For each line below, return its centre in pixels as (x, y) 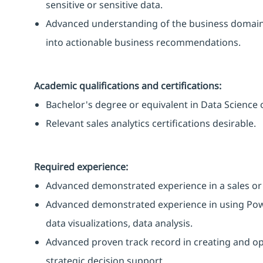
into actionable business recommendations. (143, 42)
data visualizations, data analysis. (119, 223)
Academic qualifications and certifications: (128, 85)
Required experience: (81, 166)
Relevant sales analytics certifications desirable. (151, 123)
